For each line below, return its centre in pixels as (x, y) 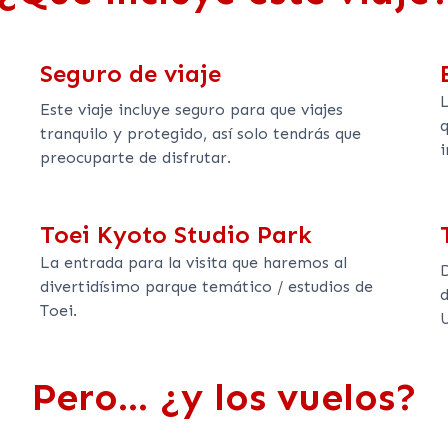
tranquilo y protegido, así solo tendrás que (200, 133)
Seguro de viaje (130, 73)
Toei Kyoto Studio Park (175, 234)
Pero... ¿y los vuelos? (224, 397)
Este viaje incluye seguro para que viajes (191, 109)
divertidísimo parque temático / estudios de (206, 286)
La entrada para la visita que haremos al (193, 262)
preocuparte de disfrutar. (135, 157)
